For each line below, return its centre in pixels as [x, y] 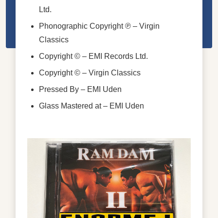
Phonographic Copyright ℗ [85, 26]
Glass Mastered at [70, 106]
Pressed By [59, 89]
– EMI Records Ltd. [114, 56]
